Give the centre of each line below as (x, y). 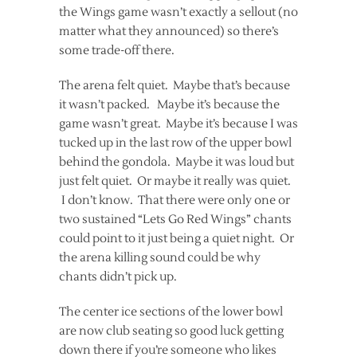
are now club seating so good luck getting (171, 331)
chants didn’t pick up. (118, 277)
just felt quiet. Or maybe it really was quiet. (175, 181)
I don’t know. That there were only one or (175, 200)
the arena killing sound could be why (160, 258)
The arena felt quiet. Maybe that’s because (175, 86)
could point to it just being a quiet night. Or (177, 239)
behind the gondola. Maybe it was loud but (177, 162)
